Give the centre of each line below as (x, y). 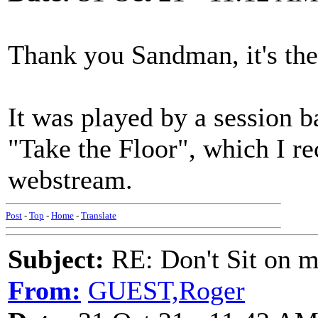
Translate (99, 215)
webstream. (70, 180)
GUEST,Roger (166, 290)
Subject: (56, 259)
